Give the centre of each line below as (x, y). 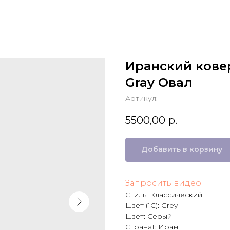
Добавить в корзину (182, 149)
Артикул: (141, 98)
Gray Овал (159, 82)
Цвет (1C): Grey (151, 205)
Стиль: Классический (164, 194)
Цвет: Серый (149, 216)
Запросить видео (163, 183)
